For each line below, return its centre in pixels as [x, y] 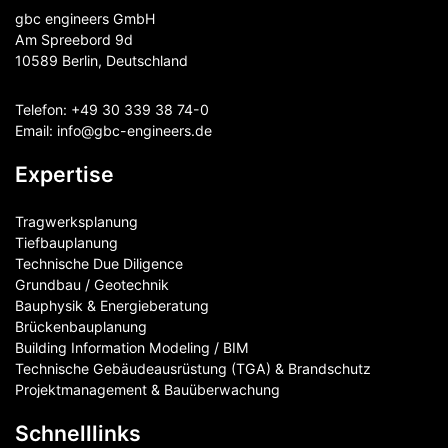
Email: [36, 131]
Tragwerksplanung [76, 222]
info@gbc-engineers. [126, 131]
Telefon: [43, 110]
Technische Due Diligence [99, 264]
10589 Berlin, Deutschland [101, 61]
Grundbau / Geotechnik [92, 285]
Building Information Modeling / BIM [132, 348]
